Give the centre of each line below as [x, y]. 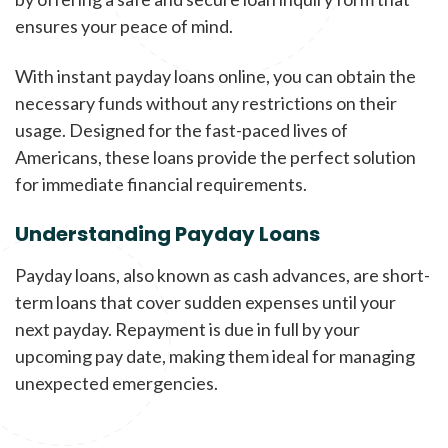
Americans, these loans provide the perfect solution [215, 157]
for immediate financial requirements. [161, 184]
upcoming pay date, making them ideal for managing [215, 355]
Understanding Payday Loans [167, 233]
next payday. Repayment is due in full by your [187, 328]
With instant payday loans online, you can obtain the [215, 76]
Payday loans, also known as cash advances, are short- [222, 274]
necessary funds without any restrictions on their [206, 103]
